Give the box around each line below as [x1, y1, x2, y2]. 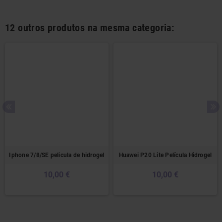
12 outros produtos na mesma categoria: [5, 22, 174, 34]
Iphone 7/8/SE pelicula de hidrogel [9, 152, 105, 159]
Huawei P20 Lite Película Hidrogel [118, 152, 212, 159]
